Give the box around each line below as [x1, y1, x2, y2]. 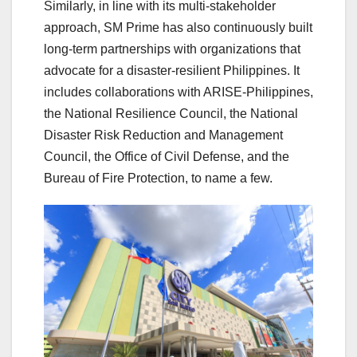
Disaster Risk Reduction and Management [44, 127, 283, 142]
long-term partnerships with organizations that [44, 41, 300, 56]
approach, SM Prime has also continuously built [44, 20, 312, 34]
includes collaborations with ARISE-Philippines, [44, 84, 313, 99]
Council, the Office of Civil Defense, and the [44, 149, 289, 163]
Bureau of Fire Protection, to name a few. [44, 171, 273, 185]
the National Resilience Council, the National [44, 106, 298, 120]
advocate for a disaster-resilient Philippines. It [44, 63, 300, 77]
